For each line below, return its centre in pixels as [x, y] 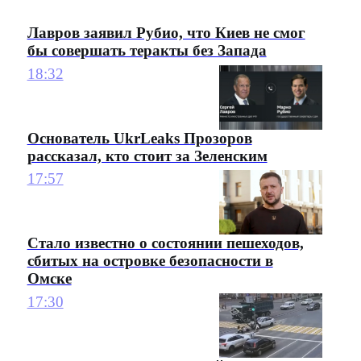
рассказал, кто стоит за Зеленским [147, 156]
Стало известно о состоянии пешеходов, [165, 243]
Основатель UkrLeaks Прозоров [139, 139]
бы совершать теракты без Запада [147, 51]
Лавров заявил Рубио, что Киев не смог [166, 33]
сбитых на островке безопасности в [150, 261]
